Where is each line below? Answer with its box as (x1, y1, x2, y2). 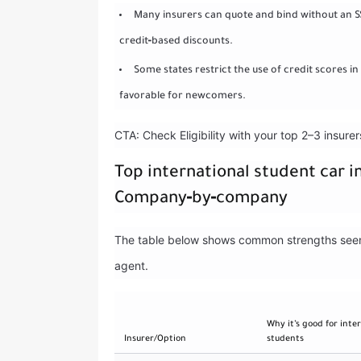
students (267, 334, 304, 344)
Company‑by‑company (114, 189, 288, 209)
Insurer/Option (124, 334, 186, 344)
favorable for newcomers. (118, 90, 246, 102)
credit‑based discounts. (118, 35, 233, 48)
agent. (114, 258, 148, 272)
